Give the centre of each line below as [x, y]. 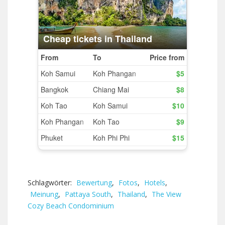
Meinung [44, 194]
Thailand [131, 194]
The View [166, 194]
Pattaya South [88, 194]
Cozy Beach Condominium [71, 206]
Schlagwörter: [51, 183]
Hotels [155, 183]
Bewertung [94, 183]
